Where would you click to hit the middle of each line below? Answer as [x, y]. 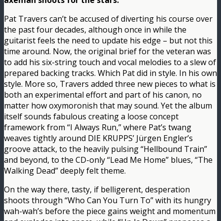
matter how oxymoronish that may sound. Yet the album [108, 106]
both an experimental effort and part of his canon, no [103, 95]
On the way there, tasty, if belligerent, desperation [97, 190]
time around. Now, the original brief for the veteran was [108, 52]
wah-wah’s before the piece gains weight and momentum [110, 211]
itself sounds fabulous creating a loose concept [91, 117]
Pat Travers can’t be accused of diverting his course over [108, 19]
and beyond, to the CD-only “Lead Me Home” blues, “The [108, 160]
